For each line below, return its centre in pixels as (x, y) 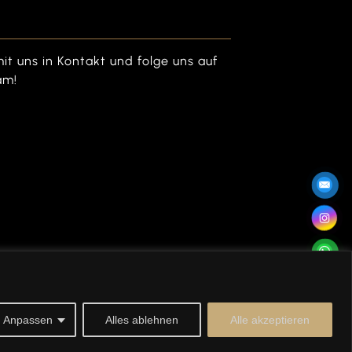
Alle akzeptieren (270, 319)
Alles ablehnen (142, 319)
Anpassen (28, 319)
